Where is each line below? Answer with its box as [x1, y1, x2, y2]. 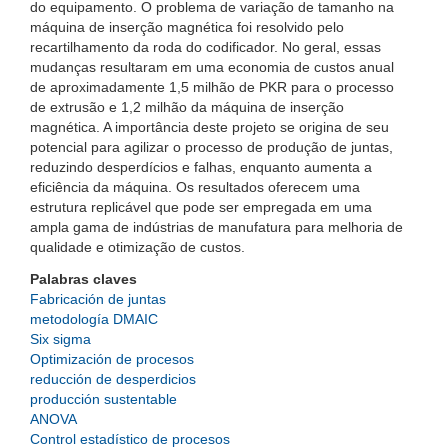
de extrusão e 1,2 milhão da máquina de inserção [30, 99, 344, 115]
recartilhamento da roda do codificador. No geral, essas [30, 39, 381, 55]
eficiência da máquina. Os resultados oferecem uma [30, 179, 360, 195]
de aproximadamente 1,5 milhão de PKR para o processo [30, 79, 394, 95]
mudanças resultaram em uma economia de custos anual [30, 59, 394, 75]
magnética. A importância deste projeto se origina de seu [30, 119, 389, 135]
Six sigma [30, 331, 91, 347]
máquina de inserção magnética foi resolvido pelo [30, 19, 344, 35]
